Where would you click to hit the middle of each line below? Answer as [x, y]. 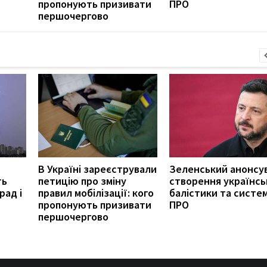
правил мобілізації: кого [96, 193]
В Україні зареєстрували [97, 169]
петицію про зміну [82, 181]
